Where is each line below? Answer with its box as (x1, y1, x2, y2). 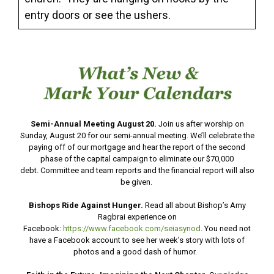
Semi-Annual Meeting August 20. (30, 119, 158, 129)
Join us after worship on (158, 119, 244, 129)
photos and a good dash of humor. (73, 247, 201, 257)
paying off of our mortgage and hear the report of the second (29, 143, 245, 152)
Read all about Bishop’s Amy (143, 201, 246, 210)
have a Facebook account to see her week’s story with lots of (29, 235, 245, 245)
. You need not (201, 224, 251, 234)
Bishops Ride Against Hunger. (28, 201, 143, 210)
